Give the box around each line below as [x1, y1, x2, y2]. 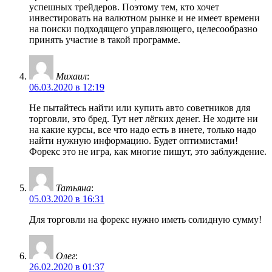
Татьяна [56, 183, 91, 194]
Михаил [56, 71, 87, 82]
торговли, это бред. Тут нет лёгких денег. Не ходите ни [29, 114, 258, 124]
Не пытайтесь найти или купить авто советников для [29, 103, 250, 114]
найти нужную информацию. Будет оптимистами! [29, 135, 238, 146]
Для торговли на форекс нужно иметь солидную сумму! [29, 214, 262, 225]
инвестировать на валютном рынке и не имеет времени [29, 13, 260, 24]
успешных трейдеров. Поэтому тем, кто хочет [29, 2, 219, 13]
